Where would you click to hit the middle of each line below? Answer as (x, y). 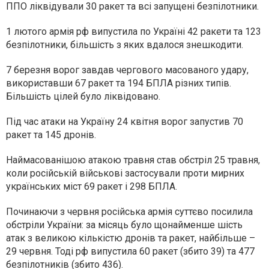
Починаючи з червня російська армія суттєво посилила (129, 212)
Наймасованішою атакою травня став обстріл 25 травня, (133, 160)
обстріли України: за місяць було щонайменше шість (124, 225)
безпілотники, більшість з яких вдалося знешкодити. (125, 45)
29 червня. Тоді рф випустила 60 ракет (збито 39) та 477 (130, 252)
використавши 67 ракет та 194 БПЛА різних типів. (119, 83)
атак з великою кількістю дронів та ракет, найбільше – (131, 238)
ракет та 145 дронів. (51, 135)
